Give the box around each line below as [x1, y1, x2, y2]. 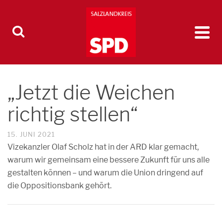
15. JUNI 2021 [7, 130, 55, 138]
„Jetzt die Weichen [7, 80, 175, 105]
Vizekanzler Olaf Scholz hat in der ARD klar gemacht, [7, 142, 199, 152]
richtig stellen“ [7, 102, 138, 126]
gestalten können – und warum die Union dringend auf [7, 168, 203, 177]
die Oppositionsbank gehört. [7, 181, 111, 190]
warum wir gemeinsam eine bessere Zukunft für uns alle [7, 155, 210, 165]
